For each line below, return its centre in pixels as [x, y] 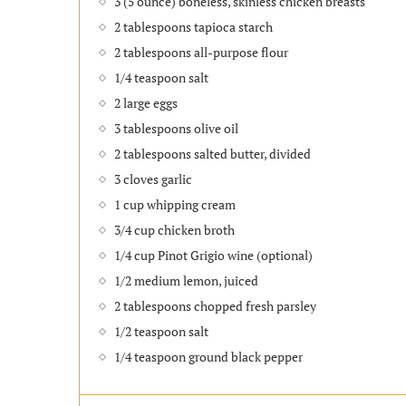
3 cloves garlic [153, 179]
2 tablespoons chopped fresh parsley [215, 305]
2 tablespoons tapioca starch [193, 26]
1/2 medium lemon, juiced [186, 280]
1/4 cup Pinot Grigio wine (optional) [213, 255]
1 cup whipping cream [175, 204]
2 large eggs [146, 102]
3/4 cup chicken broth [174, 229]
